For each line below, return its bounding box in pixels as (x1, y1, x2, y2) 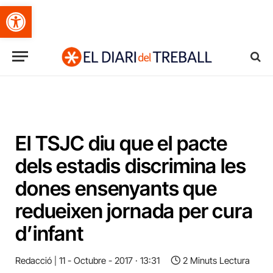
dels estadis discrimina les (15, 154, 246, 178)
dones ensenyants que (15, 176, 217, 200)
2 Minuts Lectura (183, 255, 250, 266)
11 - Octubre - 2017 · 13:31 (59, 255, 160, 266)
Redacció (15, 255, 52, 266)
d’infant (15, 221, 83, 246)
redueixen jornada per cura (15, 199, 253, 223)
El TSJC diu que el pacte (15, 131, 228, 155)
